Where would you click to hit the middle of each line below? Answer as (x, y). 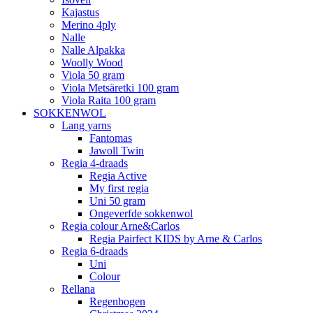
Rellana (78, 289)
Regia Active (118, 176)
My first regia (119, 189)
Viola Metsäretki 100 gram (120, 88)
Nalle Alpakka (93, 50)
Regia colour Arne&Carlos (121, 226)
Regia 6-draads (95, 252)
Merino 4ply (89, 25)
